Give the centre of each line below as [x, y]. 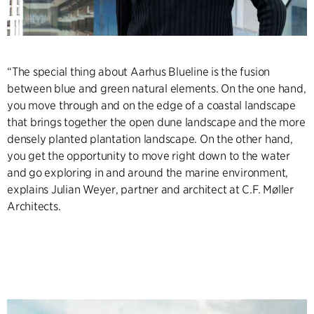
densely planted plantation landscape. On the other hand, [150, 139]
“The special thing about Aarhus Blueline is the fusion [139, 71]
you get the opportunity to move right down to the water [149, 156]
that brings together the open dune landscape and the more [156, 122]
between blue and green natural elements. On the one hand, [157, 88]
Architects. [34, 206]
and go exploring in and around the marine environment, [148, 172]
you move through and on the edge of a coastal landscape [151, 105]
